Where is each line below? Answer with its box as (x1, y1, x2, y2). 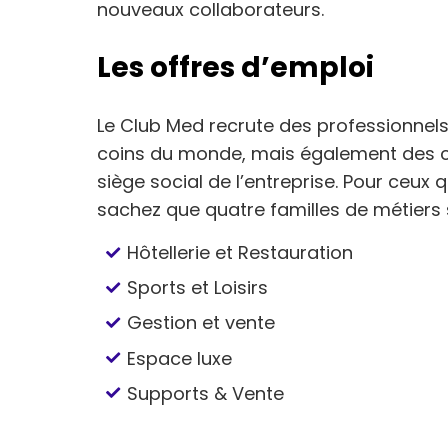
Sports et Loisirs (127, 275, 269, 301)
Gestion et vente (127, 310, 276, 336)
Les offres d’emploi (97, 48, 374, 87)
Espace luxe (127, 345, 233, 371)
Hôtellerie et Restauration (127, 240, 354, 265)
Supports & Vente (127, 380, 285, 406)
